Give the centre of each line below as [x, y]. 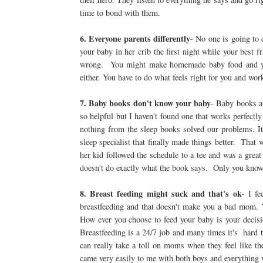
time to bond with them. [122, 13]
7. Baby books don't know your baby [145, 103]
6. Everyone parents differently [135, 39]
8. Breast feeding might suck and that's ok [161, 194]
